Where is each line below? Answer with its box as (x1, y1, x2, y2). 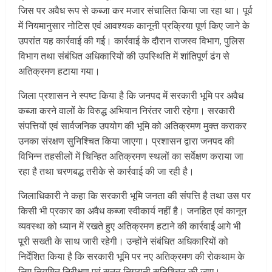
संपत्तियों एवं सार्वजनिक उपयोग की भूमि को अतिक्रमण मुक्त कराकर (18, 118, 246, 132)
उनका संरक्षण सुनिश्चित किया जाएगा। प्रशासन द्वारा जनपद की (18, 134, 234, 148)
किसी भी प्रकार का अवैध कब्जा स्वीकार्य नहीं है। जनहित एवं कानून (18, 203, 246, 217)
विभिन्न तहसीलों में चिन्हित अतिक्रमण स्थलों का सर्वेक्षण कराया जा (18, 149, 243, 163)
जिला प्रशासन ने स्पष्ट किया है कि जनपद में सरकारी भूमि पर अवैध (18, 88, 243, 102)
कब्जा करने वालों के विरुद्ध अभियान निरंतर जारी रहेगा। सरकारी (18, 103, 235, 117)
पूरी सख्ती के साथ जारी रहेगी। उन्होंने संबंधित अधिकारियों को (18, 234, 228, 248)
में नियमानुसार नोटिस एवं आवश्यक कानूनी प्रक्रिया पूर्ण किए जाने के (18, 18, 250, 32)
